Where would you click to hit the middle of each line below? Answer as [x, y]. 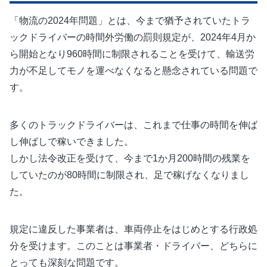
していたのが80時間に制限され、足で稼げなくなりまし [129, 175]
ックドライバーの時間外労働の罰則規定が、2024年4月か [133, 38]
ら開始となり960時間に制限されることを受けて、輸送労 [132, 54]
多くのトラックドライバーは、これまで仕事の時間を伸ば [133, 125]
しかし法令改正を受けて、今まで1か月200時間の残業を [130, 159]
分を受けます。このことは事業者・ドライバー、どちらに [133, 246]
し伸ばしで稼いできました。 [72, 142]
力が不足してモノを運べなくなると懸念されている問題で [133, 71]
